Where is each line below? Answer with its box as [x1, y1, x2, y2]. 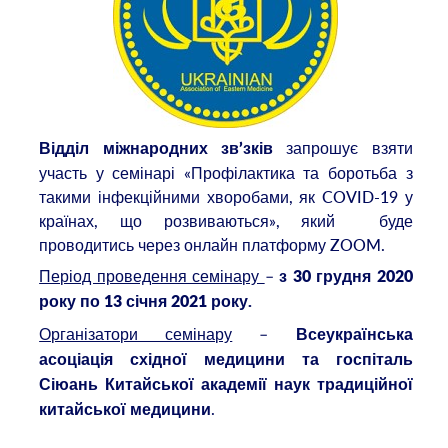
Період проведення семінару [39, 265, 265, 288]
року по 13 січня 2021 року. [39, 294, 253, 311]
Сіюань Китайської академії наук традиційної [39, 376, 413, 393]
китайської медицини [39, 401, 212, 418]
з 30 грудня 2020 [279, 269, 413, 286]
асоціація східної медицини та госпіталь [39, 351, 413, 368]
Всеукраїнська [295, 326, 413, 343]
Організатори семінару [39, 322, 233, 345]
